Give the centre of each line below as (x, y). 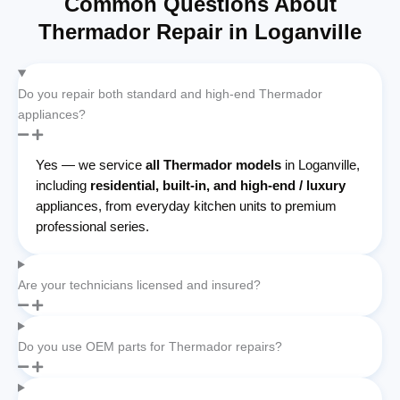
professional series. (92, 226)
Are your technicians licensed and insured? (139, 284)
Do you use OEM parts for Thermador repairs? (150, 346)
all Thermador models (213, 164)
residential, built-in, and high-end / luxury (218, 185)
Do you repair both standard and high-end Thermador (170, 93)
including (63, 185)
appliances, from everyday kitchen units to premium (186, 205)
